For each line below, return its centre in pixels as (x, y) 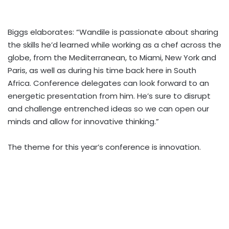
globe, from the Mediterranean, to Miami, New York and (112, 58)
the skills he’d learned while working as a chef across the (114, 45)
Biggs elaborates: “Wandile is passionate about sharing (113, 32)
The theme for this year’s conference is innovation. (104, 147)
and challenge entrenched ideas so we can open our (108, 109)
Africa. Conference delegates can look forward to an (108, 83)
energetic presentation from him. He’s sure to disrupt (109, 96)
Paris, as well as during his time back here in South (102, 70)
